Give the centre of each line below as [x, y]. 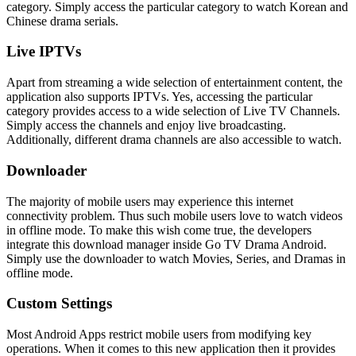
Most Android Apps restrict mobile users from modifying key [159, 334]
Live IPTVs [44, 52]
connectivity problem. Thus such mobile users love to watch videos [174, 215]
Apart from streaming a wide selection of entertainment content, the [174, 83]
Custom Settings [59, 304]
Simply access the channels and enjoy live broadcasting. [146, 126]
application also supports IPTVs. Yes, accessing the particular [159, 97]
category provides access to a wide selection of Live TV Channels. [173, 111]
